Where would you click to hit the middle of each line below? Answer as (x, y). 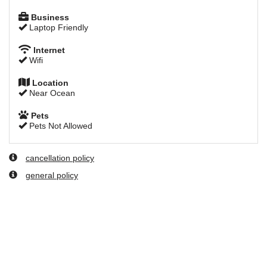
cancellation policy (60, 158)
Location (49, 83)
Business (49, 17)
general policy (52, 175)
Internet (48, 50)
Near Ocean (51, 93)
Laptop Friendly (58, 27)
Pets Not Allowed (60, 126)
